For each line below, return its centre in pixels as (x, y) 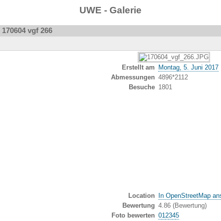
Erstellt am (139, 67)
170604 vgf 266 (27, 30)
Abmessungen (133, 77)
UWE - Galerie (110, 10)
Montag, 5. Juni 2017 (188, 67)
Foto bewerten (133, 215)
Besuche (142, 87)
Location (142, 195)
